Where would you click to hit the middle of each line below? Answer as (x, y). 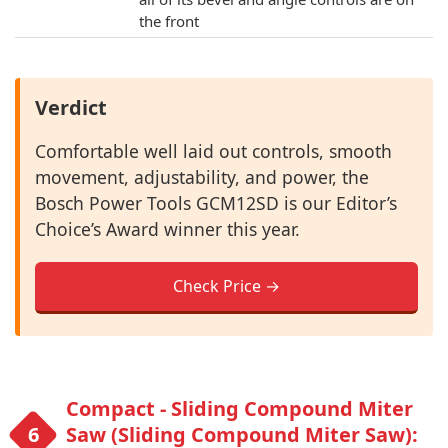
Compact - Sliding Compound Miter (239, 408)
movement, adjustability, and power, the (202, 176)
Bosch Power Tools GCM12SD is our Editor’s (216, 202)
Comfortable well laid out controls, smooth (213, 150)
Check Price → (226, 285)
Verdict (71, 107)
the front (169, 20)
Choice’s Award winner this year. (167, 228)
